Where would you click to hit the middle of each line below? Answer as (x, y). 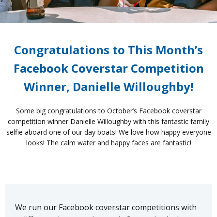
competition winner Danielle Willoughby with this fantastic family (108, 121)
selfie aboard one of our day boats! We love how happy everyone (108, 132)
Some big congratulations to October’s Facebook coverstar (108, 110)
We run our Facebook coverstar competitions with (106, 207)
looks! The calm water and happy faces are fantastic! (108, 142)
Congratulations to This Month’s (108, 49)
